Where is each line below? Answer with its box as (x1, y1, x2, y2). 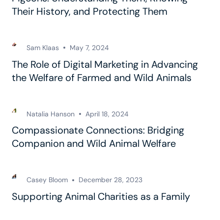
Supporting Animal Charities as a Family (12, 190, 190, 203)
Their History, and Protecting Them (12, 5, 167, 18)
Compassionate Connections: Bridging (12, 124, 184, 137)
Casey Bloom (27, 175, 68, 185)
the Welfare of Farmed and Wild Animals (12, 71, 192, 84)
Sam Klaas (27, 43, 59, 52)
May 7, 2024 (70, 43, 109, 52)
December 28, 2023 (79, 175, 142, 185)
